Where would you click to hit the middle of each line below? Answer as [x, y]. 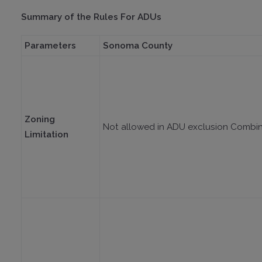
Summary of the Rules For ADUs [92, 17]
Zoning [39, 119]
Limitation [46, 134]
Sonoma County [137, 45]
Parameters [50, 45]
